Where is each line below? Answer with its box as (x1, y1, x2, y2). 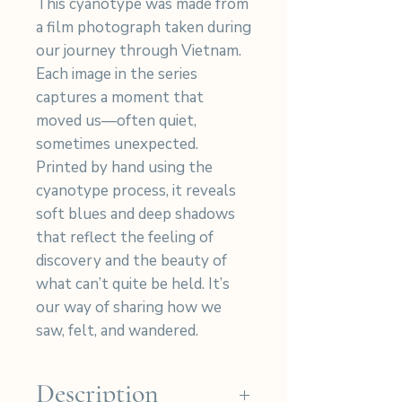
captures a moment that (36, 86, 204, 108)
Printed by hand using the (36, 156, 213, 178)
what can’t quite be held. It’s (36, 273, 230, 294)
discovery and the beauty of (36, 249, 227, 271)
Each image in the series (36, 63, 197, 84)
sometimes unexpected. (36, 133, 198, 154)
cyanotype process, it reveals (36, 179, 236, 201)
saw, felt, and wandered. (36, 319, 198, 341)
